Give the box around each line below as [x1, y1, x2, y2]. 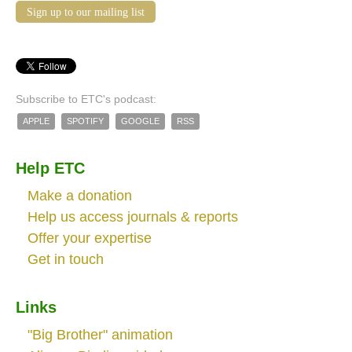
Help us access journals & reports [27, 208, 238, 225]
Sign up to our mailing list [27, 5, 145, 19]
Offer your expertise [27, 229, 152, 246]
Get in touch [27, 251, 104, 267]
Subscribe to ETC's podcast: [16, 92, 156, 105]
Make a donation [27, 187, 132, 203]
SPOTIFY [67, 115, 104, 126]
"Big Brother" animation [27, 326, 173, 343]
